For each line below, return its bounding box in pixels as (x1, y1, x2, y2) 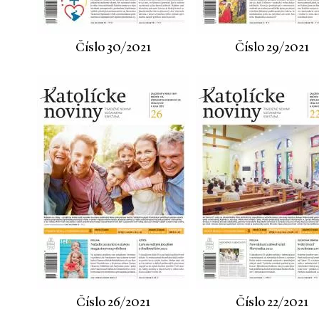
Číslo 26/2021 (76, 296, 150, 309)
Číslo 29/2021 (235, 41, 309, 54)
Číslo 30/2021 (75, 41, 151, 54)
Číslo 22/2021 (236, 296, 308, 309)
